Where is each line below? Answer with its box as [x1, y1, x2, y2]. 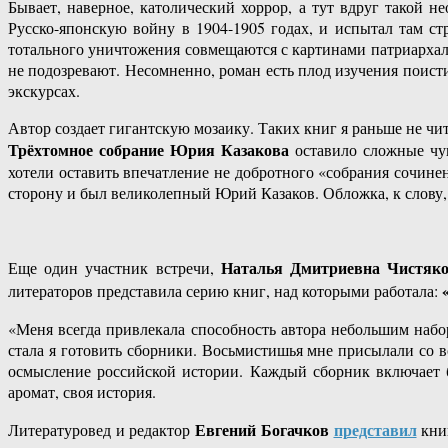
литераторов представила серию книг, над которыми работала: [8, 280, 442, 302]
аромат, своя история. [8, 381, 156, 403]
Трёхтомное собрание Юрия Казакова [8, 138, 289, 162]
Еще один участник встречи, [8, 257, 221, 279]
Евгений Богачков [195, 418, 329, 442]
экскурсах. [8, 80, 80, 102]
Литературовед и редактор [8, 419, 196, 441]
